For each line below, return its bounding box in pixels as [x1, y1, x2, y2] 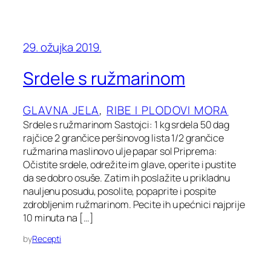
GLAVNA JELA [23, 102, 100, 118]
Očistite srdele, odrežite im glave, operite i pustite [23, 157, 236, 171]
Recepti [31, 232, 62, 244]
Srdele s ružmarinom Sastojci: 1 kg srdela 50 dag [23, 117, 230, 131]
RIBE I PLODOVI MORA [106, 102, 229, 118]
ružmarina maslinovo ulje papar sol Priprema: [23, 144, 217, 158]
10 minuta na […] [23, 211, 94, 224]
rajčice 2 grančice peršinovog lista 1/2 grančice [23, 131, 224, 145]
